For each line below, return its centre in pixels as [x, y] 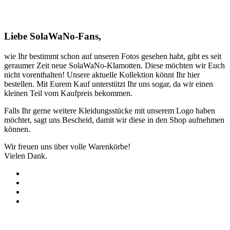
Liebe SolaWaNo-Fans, [53, 36]
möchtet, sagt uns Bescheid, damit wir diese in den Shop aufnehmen [114, 120]
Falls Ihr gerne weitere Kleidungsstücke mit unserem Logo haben [110, 110]
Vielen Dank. [26, 156]
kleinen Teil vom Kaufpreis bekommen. [68, 93]
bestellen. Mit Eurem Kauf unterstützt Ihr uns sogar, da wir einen [109, 84]
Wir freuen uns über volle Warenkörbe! [67, 146]
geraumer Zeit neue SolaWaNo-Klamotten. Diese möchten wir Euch [114, 65]
